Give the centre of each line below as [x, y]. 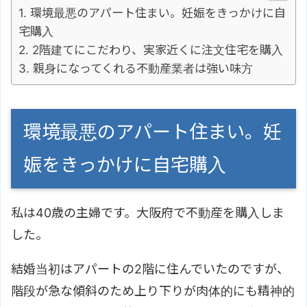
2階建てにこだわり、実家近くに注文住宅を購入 [158, 49]
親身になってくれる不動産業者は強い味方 [143, 68]
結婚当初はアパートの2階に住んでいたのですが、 [150, 269]
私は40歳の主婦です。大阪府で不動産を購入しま [148, 212]
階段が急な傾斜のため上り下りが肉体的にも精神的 [153, 291]
